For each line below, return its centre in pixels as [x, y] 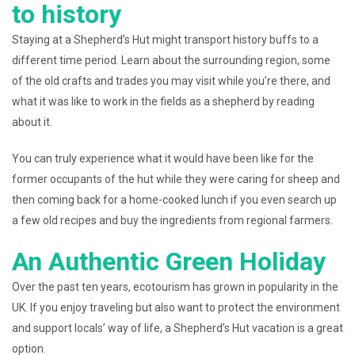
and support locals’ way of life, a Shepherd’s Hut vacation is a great [177, 328]
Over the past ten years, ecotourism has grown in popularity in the [175, 287]
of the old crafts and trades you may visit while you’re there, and [171, 81]
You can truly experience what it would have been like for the [163, 158]
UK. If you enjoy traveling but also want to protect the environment [176, 307]
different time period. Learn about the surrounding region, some [171, 60]
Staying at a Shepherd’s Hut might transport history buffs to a [165, 40]
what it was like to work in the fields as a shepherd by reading [163, 101]
